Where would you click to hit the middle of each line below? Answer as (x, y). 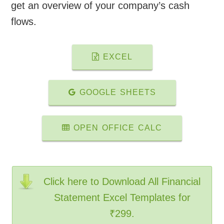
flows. (24, 22)
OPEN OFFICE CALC (116, 128)
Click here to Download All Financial (122, 182)
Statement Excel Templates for (122, 198)
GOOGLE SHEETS (116, 92)
